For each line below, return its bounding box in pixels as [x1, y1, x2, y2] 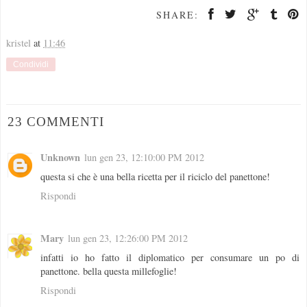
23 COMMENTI [8, 114, 104, 130]
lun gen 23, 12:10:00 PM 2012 [84, 150, 204, 164]
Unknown [40, 149, 80, 164]
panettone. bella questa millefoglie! [40, 264, 177, 278]
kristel [6, 36, 31, 50]
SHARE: [156, 8, 199, 22]
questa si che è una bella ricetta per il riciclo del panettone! [40, 169, 270, 183]
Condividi [13, 60, 49, 70]
